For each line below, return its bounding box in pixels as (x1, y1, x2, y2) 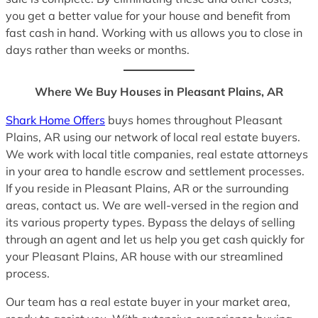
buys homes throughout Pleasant (105, 112, 283, 127)
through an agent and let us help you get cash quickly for (6, 231, 305, 246)
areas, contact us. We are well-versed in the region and (6, 197, 299, 212)
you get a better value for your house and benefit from (6, 9, 290, 23)
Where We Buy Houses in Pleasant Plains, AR (35, 84, 283, 99)
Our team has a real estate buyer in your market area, (6, 294, 290, 309)
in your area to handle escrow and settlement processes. (6, 163, 305, 178)
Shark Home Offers (6, 112, 105, 127)
